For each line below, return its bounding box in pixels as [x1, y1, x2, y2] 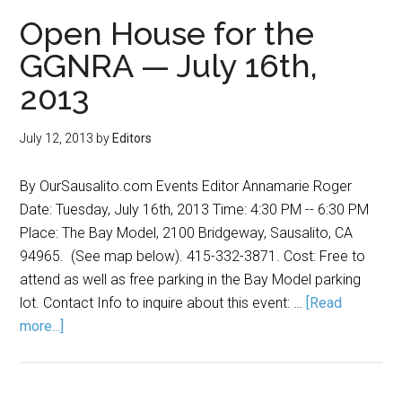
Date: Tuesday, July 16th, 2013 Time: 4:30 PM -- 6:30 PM [20, 201, 370, 218]
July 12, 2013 [20, 131, 94, 145]
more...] [20, 318, 65, 335]
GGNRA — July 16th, [20, 47, 319, 84]
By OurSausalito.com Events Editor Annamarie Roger [20, 178, 360, 195]
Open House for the [20, 14, 315, 52]
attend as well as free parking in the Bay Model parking [20, 271, 362, 288]
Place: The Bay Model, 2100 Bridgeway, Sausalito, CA [20, 224, 354, 241]
